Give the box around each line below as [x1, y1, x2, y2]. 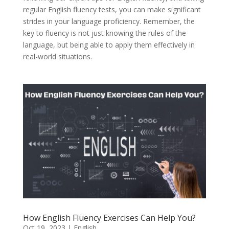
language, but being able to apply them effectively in [22, 40, 195, 50]
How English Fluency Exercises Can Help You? [22, 212, 196, 224]
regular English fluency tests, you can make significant [22, 5, 201, 15]
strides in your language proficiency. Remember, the [22, 16, 195, 27]
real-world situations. [22, 52, 92, 62]
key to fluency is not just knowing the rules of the [22, 28, 186, 38]
